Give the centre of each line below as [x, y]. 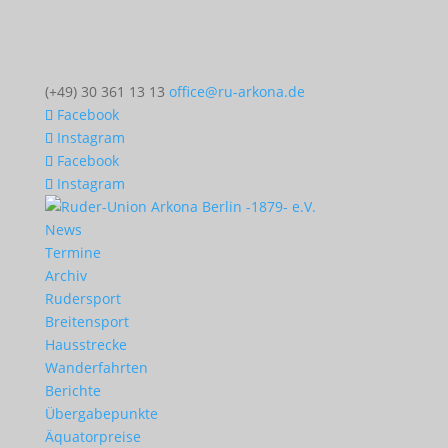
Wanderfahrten [96, 367]
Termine [72, 252]
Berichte [72, 390]
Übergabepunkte [101, 413]
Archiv [65, 275]
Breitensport [86, 321]
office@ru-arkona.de [236, 91]
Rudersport [82, 298]
